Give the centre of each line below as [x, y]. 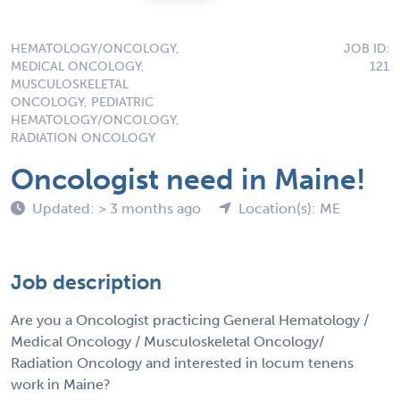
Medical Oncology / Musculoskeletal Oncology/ [167, 341]
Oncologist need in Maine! [188, 179]
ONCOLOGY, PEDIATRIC [82, 102]
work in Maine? [61, 384]
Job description [86, 282]
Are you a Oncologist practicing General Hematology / [190, 320]
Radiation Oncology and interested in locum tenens [182, 362]
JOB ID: [367, 48]
